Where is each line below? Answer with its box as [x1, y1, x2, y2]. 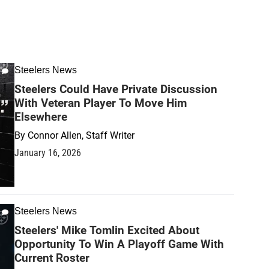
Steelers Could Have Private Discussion [14, 82, 217, 96]
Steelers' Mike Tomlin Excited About [14, 223, 199, 237]
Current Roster [14, 250, 89, 265]
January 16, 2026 [14, 147, 81, 159]
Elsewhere [14, 110, 67, 124]
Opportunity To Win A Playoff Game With [14, 237, 224, 251]
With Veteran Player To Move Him [14, 96, 187, 110]
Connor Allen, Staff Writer [28, 130, 134, 141]
